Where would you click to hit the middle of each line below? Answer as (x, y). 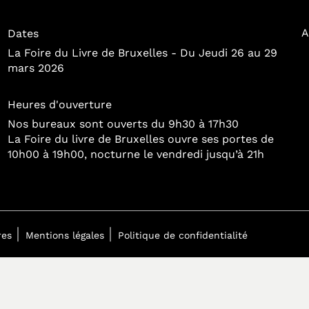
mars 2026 (36, 68)
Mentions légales (65, 235)
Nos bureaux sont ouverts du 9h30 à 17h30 (123, 124)
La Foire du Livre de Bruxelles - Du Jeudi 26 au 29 (142, 53)
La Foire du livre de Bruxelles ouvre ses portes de (140, 139)
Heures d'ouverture (59, 104)
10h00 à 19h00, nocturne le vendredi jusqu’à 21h (136, 154)
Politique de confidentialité (183, 235)
